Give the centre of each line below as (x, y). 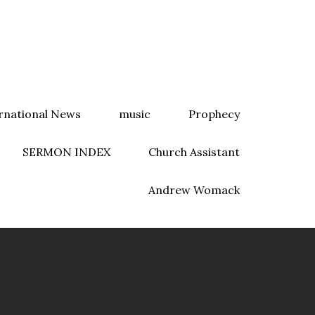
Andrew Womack (194, 190)
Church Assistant (194, 152)
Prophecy (214, 114)
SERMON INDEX (66, 152)
